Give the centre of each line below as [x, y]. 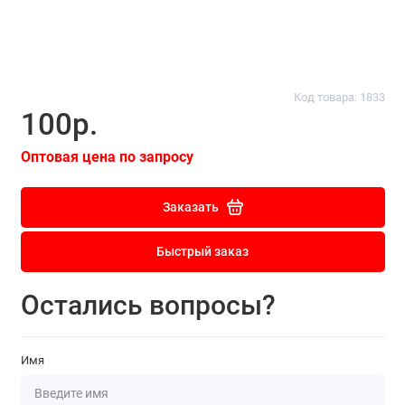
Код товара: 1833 [339, 98]
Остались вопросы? [148, 306]
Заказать [190, 207]
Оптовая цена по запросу [107, 156]
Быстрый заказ [202, 252]
